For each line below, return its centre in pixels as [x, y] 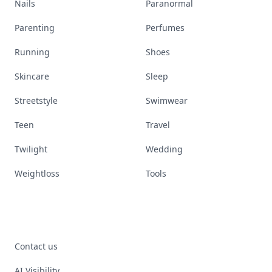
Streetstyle [36, 100]
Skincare [32, 76]
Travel [158, 125]
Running [32, 52]
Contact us [36, 246]
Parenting [35, 28]
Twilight [31, 149]
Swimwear [167, 100]
